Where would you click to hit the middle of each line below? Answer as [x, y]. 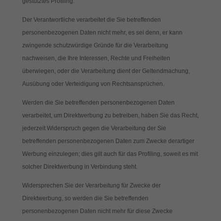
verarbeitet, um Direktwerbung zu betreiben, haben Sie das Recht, [110, 115]
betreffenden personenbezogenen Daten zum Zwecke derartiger [108, 141]
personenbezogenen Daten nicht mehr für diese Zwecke [97, 211]
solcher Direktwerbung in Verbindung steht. [80, 167]
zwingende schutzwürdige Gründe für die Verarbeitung [95, 45]
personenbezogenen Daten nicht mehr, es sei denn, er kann [102, 33]
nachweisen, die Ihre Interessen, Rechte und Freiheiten [96, 58]
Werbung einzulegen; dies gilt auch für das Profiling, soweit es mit [110, 154]
